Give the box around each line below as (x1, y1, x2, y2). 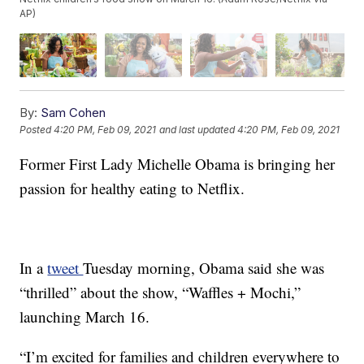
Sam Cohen (41, 104, 106, 120)
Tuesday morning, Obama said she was (83, 257, 325, 278)
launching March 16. (19, 305, 150, 327)
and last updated (159, 123, 236, 136)
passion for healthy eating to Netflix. (19, 177, 245, 198)
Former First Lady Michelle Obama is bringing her (19, 153, 336, 174)
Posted (19, 123, 54, 136)
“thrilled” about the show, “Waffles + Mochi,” (19, 281, 301, 302)
